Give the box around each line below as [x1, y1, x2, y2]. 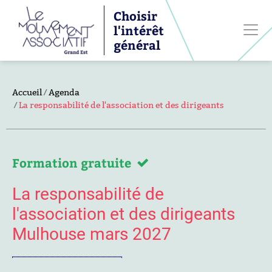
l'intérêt [113, 22, 164, 38]
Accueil [12, 87, 42, 98]
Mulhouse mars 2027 [12, 224, 171, 244]
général [113, 36, 160, 53]
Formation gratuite [12, 154, 131, 171]
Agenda [49, 87, 80, 98]
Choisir [113, 7, 157, 24]
